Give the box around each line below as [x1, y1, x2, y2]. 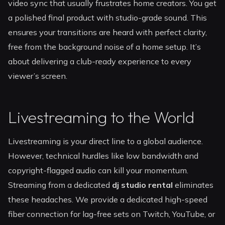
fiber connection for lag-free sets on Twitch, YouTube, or [8, 209, 215, 219]
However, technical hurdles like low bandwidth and [8, 151, 199, 161]
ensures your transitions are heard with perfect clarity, [8, 27, 207, 38]
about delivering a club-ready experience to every [8, 56, 192, 67]
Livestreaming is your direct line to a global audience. [8, 136, 203, 147]
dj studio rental [112, 180, 173, 190]
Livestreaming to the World [8, 106, 195, 127]
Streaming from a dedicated [8, 180, 113, 190]
